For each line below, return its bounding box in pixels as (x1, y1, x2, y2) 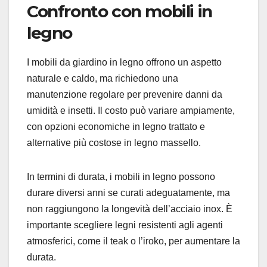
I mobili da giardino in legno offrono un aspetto (27, 57, 222, 67)
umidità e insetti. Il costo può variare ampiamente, (27, 105, 235, 116)
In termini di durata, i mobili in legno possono (27, 171, 215, 182)
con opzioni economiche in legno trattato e (27, 121, 205, 132)
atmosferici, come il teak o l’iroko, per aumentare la (27, 235, 240, 246)
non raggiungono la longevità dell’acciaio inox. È (27, 203, 232, 214)
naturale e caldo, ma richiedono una (27, 73, 178, 83)
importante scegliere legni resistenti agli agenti (27, 219, 223, 230)
